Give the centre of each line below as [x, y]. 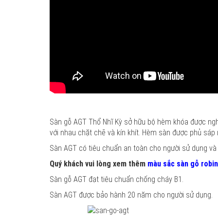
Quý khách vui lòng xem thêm [99, 164]
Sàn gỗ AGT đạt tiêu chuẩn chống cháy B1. [117, 179]
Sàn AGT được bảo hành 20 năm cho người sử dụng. [131, 195]
